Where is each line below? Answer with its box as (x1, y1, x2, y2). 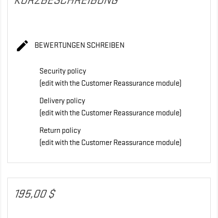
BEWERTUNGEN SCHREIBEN (33, 41, 125, 50)
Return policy (39, 126, 81, 135)
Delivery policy (39, 96, 85, 105)
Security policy (39, 66, 86, 75)
